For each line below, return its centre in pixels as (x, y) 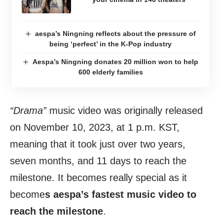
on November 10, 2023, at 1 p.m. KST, (95, 127)
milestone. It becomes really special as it (98, 177)
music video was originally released (125, 110)
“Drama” (28, 110)
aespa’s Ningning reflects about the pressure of (116, 33)
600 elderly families (110, 72)
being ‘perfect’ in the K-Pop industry (110, 44)
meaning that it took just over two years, (98, 144)
